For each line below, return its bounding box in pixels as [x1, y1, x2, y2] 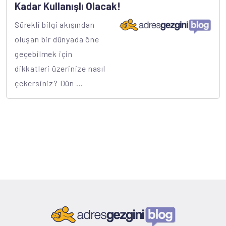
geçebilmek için [15, 49, 73, 59]
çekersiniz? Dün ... [15, 78, 84, 88]
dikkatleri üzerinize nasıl [15, 64, 105, 73]
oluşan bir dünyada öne [15, 34, 99, 44]
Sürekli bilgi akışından [15, 20, 95, 29]
